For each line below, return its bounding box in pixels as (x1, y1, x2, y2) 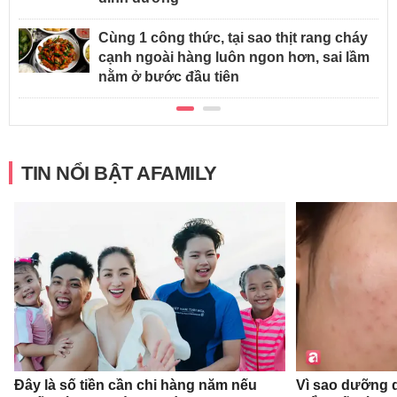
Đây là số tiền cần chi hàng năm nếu (13, 378, 257, 393)
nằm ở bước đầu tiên (98, 68, 239, 84)
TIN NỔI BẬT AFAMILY (21, 161, 217, 184)
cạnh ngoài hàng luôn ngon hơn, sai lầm (98, 49, 370, 65)
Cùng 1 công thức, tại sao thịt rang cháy (98, 29, 368, 45)
